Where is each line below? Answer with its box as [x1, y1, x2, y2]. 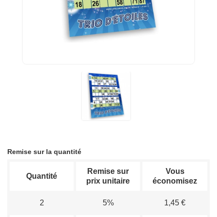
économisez [153, 176, 197, 185]
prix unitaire [86, 176, 130, 185]
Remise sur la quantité [7, 147, 81, 155]
